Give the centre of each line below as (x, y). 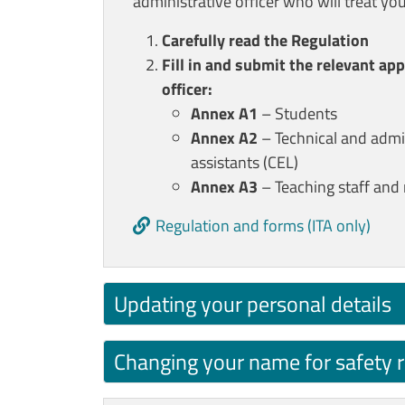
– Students (297, 113)
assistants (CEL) (245, 162)
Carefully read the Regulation (265, 40)
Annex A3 (224, 186)
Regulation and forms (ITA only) (263, 225)
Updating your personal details (253, 303)
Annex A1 (224, 113)
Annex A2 (224, 137)
